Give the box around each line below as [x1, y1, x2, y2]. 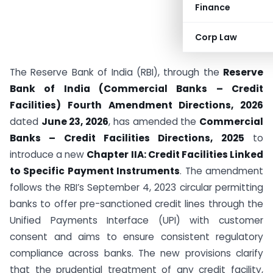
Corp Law [195, 31, 237, 43]
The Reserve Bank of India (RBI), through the [10, 66, 223, 79]
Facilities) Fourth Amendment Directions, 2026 [10, 99, 263, 112]
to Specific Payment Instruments [10, 165, 180, 177]
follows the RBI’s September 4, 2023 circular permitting [10, 181, 263, 194]
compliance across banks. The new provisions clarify [10, 247, 263, 260]
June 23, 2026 [41, 115, 109, 128]
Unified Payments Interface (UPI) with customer [10, 214, 263, 227]
